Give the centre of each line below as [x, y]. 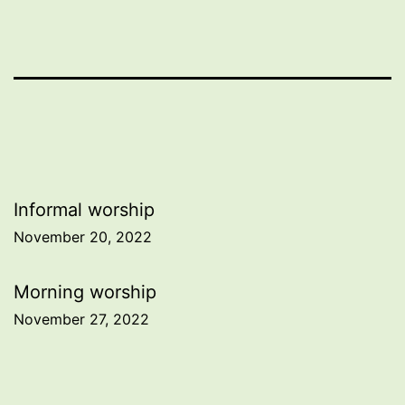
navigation [92, 255]
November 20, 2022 [83, 236]
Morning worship [85, 292]
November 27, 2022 [81, 319]
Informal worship [84, 209]
